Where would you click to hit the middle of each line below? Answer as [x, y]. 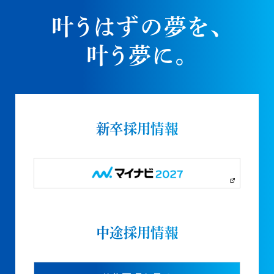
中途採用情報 [137, 233]
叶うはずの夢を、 [137, 27]
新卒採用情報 [137, 129]
